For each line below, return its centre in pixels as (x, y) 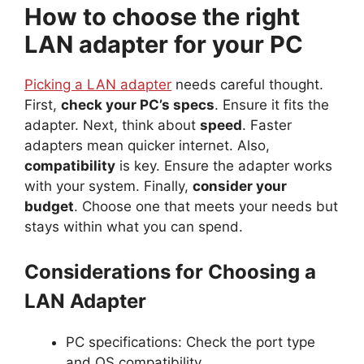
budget (49, 206)
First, (43, 104)
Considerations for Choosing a (170, 272)
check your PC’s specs (138, 104)
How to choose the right (162, 16)
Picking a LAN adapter (98, 84)
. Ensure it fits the (272, 104)
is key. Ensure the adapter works (224, 165)
